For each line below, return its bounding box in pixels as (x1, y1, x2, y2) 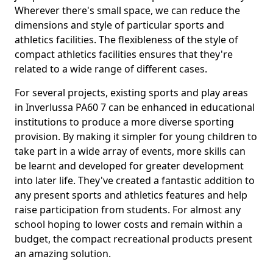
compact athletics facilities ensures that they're (15, 48, 233, 61)
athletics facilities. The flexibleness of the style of (15, 33, 238, 46)
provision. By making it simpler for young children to (15, 130, 257, 143)
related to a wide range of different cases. (15, 62, 207, 76)
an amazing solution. (15, 247, 111, 260)
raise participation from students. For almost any (15, 203, 241, 216)
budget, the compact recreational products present (15, 232, 252, 246)
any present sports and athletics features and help (15, 188, 247, 202)
